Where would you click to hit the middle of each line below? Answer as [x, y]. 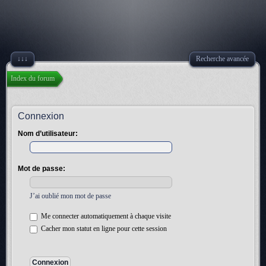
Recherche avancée [222, 59]
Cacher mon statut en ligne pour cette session [103, 229]
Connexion [41, 116]
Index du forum [33, 78]
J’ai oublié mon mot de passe [70, 196]
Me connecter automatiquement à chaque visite [105, 216]
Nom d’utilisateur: [48, 134]
